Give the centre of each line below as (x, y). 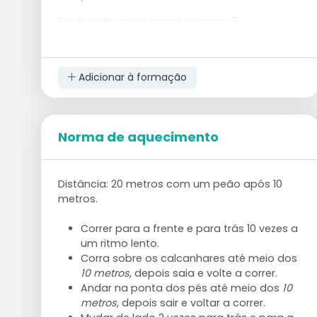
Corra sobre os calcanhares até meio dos (189, 258)
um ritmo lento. (120, 243)
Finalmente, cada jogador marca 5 (148, 21)
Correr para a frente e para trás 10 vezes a (189, 228)
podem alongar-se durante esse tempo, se (170, 51)
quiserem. (83, 66)
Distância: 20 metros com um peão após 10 (170, 184)
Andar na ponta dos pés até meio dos (181, 288)
